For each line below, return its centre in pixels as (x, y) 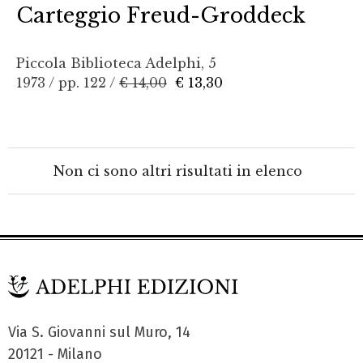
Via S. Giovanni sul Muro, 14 (99, 332)
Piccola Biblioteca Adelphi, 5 (116, 63)
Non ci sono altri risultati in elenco (181, 171)
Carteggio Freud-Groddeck (161, 15)
